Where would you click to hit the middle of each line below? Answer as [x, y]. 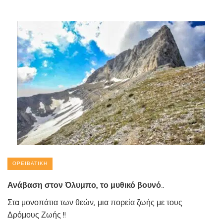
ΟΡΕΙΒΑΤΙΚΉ [30, 163]
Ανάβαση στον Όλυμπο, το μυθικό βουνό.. [86, 185]
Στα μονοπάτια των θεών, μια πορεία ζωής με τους [95, 203]
